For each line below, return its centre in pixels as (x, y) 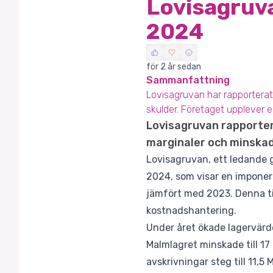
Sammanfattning (188, 80)
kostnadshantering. (191, 211)
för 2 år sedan (174, 67)
